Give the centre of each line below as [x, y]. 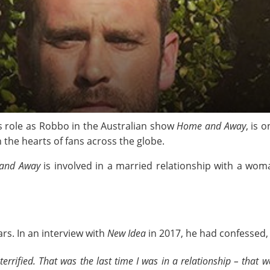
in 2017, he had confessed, [207, 233]
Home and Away [211, 126]
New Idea [127, 233]
